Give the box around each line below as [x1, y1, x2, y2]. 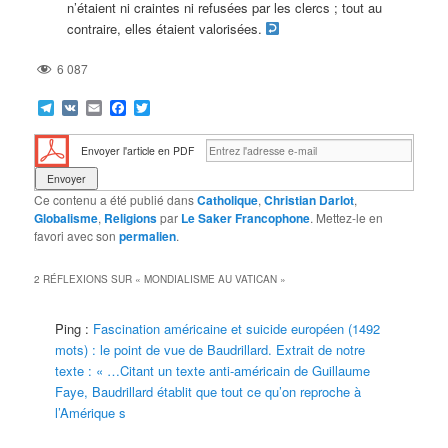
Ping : [55, 319, 94, 339]
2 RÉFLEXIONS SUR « [34, 272, 145, 287]
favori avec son [34, 227, 120, 245]
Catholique [197, 191, 259, 210]
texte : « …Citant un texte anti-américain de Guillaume [55, 361, 371, 381]
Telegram [54, 96, 121, 120]
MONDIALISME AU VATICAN [144, 272, 278, 287]
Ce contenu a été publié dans [34, 191, 198, 209]
